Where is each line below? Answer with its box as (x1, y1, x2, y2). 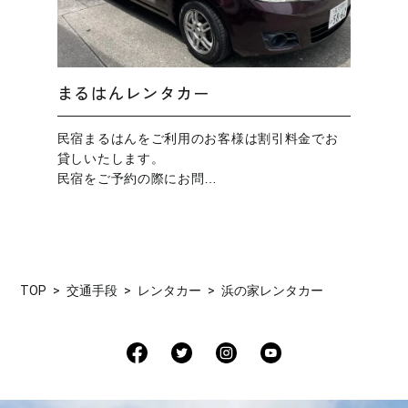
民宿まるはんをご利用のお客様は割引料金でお (56, 130, 339, 146)
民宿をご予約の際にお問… (56, 170, 219, 186)
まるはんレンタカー (56, 80, 211, 104)
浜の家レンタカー (221, 282, 324, 298)
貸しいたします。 (56, 150, 165, 166)
